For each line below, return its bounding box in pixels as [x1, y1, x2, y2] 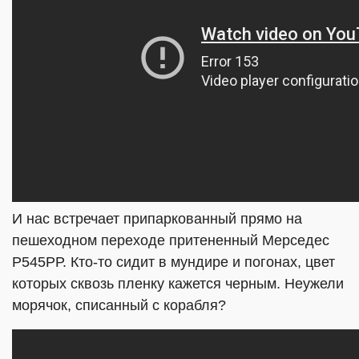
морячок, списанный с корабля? [12, 297, 226, 313]
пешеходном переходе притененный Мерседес [12, 232, 329, 248]
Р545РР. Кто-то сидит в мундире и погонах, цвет [12, 254, 335, 270]
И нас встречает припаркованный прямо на [12, 211, 302, 227]
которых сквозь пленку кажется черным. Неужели [12, 276, 344, 292]
